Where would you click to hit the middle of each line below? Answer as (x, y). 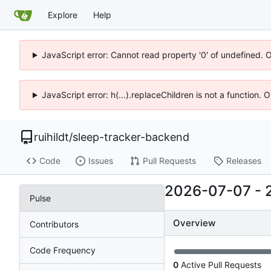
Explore (63, 15)
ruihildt (51, 137)
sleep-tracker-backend (131, 137)
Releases (243, 161)
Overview (194, 223)
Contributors (54, 224)
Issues (100, 161)
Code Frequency (63, 250)
